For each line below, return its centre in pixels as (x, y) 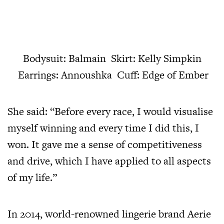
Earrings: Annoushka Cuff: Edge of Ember (112, 75)
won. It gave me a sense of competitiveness (105, 144)
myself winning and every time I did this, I (103, 128)
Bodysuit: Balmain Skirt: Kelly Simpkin (112, 58)
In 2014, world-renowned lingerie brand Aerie (109, 214)
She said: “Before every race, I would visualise (110, 111)
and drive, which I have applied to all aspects (109, 161)
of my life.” (32, 177)
